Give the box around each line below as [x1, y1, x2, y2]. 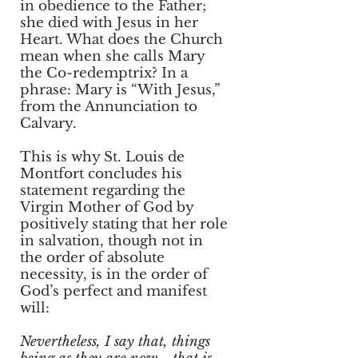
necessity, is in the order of [20, 266, 208, 283]
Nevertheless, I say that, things [20, 333, 210, 350]
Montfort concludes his [20, 165, 182, 182]
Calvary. [20, 115, 77, 132]
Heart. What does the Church [20, 31, 223, 48]
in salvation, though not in [20, 233, 203, 249]
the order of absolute [20, 249, 165, 266]
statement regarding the [20, 182, 185, 199]
